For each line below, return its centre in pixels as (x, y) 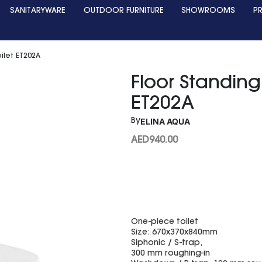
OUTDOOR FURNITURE (123, 11)
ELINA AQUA (165, 121)
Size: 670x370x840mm (174, 233)
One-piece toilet (165, 223)
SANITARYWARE (37, 11)
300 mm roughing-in (170, 254)
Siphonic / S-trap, (167, 244)
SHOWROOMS (208, 11)
